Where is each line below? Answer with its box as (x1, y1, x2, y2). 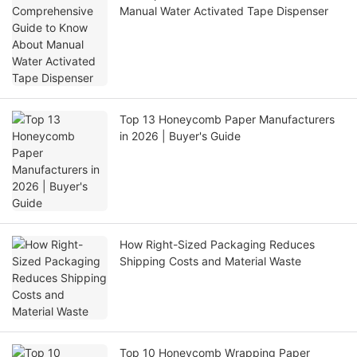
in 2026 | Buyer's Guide (120, 129, 241, 143)
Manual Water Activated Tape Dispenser (120, 4, 328, 18)
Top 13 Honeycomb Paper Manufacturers (120, 112, 335, 127)
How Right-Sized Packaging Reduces (120, 237, 315, 252)
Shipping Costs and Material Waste (120, 254, 301, 269)
